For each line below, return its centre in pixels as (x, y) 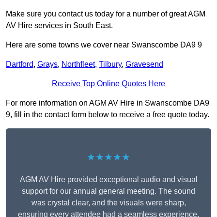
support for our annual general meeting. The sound (108, 191)
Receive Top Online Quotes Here (108, 84)
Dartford (20, 64)
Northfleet (78, 64)
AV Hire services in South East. (59, 26)
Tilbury (110, 64)
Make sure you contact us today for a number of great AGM (106, 14)
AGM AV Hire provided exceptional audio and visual (108, 180)
